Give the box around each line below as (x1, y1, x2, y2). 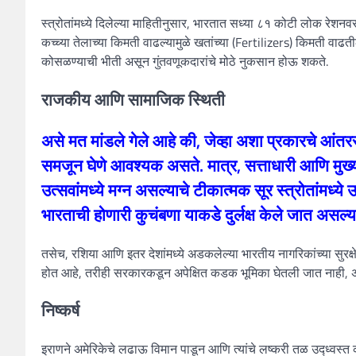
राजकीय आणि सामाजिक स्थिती (41, 87, 225, 112)
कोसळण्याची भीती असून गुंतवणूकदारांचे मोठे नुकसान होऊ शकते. (41, 52, 328, 72)
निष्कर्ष (41, 297, 79, 323)
